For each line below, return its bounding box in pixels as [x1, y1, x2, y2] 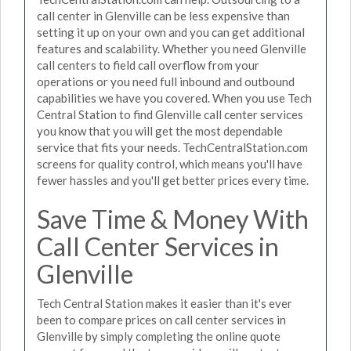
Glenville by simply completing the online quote [37, 329, 280, 343]
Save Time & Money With [37, 203, 309, 234]
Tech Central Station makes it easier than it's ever [37, 296, 292, 310]
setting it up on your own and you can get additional [37, 24, 305, 39]
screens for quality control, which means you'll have [37, 156, 302, 171]
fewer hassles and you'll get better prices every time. [37, 172, 309, 187]
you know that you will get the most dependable [37, 123, 283, 138]
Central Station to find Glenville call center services [37, 107, 303, 121]
